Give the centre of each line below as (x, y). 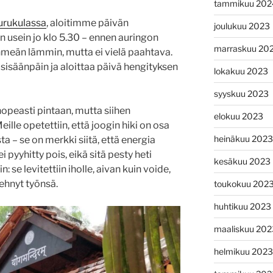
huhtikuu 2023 (242, 206)
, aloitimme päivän (87, 23)
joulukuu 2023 (242, 26)
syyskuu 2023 (241, 93)
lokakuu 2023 (241, 71)
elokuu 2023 (238, 116)
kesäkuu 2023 (242, 161)
